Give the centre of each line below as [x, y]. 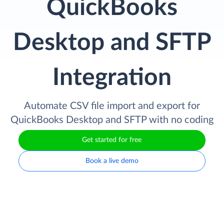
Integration [112, 77]
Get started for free [112, 140]
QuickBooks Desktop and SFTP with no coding [112, 120]
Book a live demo [112, 161]
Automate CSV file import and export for [112, 106]
